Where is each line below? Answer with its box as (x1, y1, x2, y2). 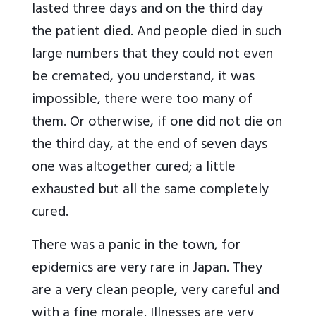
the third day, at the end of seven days (32, 133, 267, 159)
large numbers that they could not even (32, 42, 273, 69)
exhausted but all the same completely (32, 178, 269, 205)
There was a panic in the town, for (32, 233, 241, 260)
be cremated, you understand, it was (32, 65, 255, 92)
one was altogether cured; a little (32, 155, 236, 182)
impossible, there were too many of (32, 87, 253, 114)
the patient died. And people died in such (32, 20, 281, 47)
